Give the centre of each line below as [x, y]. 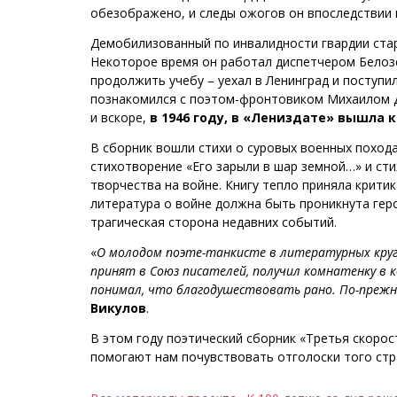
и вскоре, [120, 117]
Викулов [118, 308]
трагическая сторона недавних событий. [214, 222]
